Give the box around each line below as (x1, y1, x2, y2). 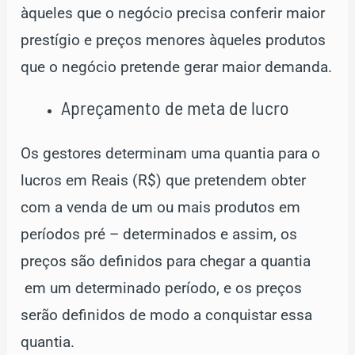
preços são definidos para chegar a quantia (21, 253, 311, 271)
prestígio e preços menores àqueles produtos (21, 31, 326, 49)
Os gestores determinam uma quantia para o (21, 145, 321, 163)
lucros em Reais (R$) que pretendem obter (21, 172, 307, 190)
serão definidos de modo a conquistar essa (21, 307, 313, 325)
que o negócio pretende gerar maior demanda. (21, 58, 333, 76)
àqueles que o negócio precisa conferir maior (21, 4, 326, 22)
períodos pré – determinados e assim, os (21, 226, 298, 244)
